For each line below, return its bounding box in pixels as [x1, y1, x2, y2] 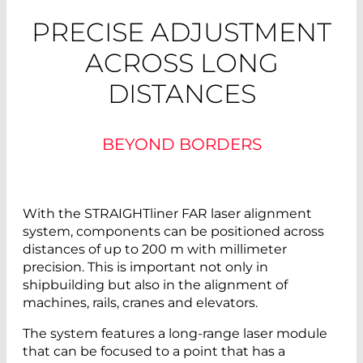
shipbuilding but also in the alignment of [23, 276, 288, 293]
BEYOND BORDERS [101, 134, 262, 154]
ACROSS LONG [84, 46, 279, 79]
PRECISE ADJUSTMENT [32, 15, 331, 48]
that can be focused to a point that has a [23, 343, 285, 359]
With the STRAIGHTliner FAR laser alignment [23, 205, 312, 221]
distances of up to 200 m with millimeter [23, 241, 287, 257]
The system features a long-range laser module [23, 325, 327, 341]
